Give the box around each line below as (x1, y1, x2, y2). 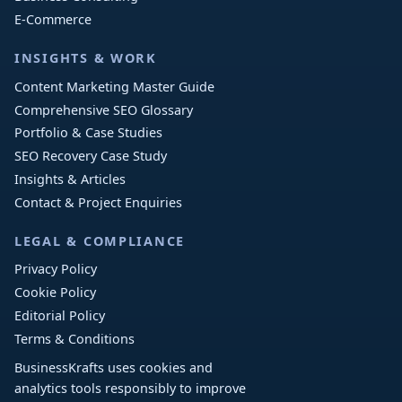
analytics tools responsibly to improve (14, 380, 246, 398)
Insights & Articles (14, 170, 126, 188)
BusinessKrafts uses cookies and (14, 359, 213, 377)
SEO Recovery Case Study (14, 147, 167, 165)
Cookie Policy (14, 284, 96, 301)
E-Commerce (14, 11, 92, 29)
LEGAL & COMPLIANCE (14, 232, 186, 249)
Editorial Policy (14, 307, 105, 325)
